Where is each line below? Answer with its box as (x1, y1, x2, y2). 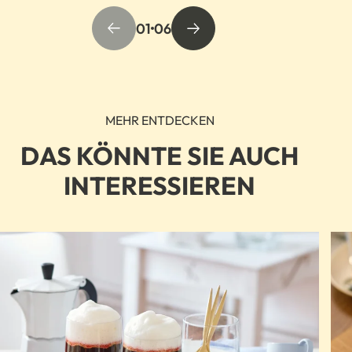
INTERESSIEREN (64, 170, 256, 202)
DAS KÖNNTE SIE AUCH (20, 140, 299, 172)
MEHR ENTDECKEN (104, 112, 214, 129)
